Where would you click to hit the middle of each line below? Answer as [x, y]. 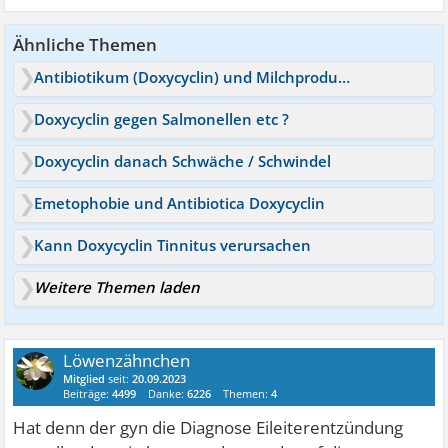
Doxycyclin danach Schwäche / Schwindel [183, 160]
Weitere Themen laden [117, 286]
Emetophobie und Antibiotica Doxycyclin [180, 202]
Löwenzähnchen [127, 360]
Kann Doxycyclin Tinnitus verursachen [173, 244]
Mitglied [84, 378]
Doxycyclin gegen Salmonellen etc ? [162, 118]
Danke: [168, 393]
